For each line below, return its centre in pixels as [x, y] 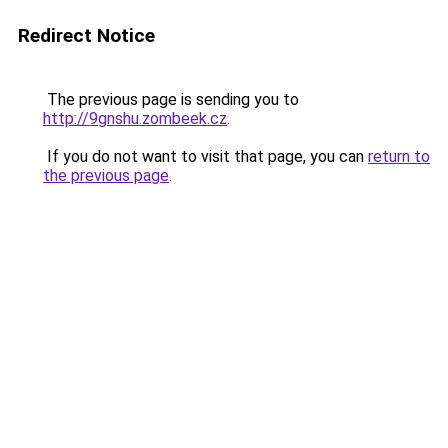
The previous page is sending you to [171, 99]
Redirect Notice [86, 35]
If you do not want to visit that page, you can [205, 156]
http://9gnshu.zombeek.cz [135, 118]
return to [399, 156]
